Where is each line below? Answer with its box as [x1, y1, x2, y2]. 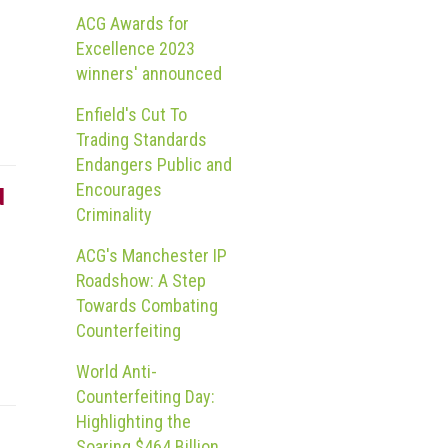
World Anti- [76, 360, 157, 382]
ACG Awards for [76, 12, 189, 34]
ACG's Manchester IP [76, 244, 227, 266]
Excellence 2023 [76, 37, 195, 59]
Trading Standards [76, 128, 207, 150]
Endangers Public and [76, 153, 232, 175]
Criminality [76, 203, 152, 225]
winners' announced [76, 62, 222, 84]
